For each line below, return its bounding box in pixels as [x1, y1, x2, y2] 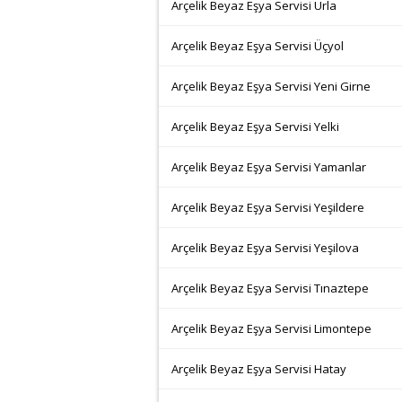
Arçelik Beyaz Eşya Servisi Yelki [171, 118, 339, 135]
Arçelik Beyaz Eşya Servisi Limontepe [171, 320, 371, 336]
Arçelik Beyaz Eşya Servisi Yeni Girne [171, 78, 371, 94]
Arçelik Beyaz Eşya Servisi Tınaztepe [171, 280, 369, 296]
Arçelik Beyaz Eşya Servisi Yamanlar [171, 159, 366, 175]
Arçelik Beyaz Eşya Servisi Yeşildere [171, 199, 364, 215]
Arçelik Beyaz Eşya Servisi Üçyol [171, 38, 344, 54]
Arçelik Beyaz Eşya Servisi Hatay [171, 361, 346, 377]
